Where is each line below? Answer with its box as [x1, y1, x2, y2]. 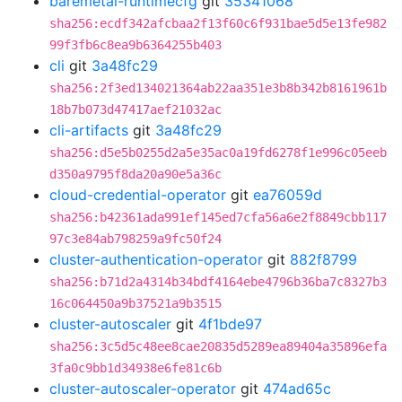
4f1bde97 [198, 315, 262, 333]
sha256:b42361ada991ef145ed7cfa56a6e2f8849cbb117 [49, 210, 387, 224]
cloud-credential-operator [49, 186, 226, 204]
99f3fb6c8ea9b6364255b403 [49, 38, 222, 52]
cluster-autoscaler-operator [49, 380, 236, 398]
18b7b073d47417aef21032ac [49, 102, 222, 117]
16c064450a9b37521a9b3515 [49, 296, 222, 310]
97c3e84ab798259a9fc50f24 [49, 232, 222, 246]
